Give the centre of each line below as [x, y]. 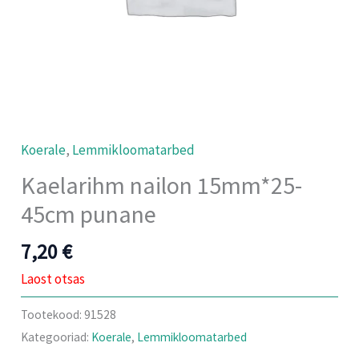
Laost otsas [53, 278]
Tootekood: [53, 314]
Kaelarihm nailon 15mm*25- [162, 186]
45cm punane [89, 214]
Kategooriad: [56, 337]
